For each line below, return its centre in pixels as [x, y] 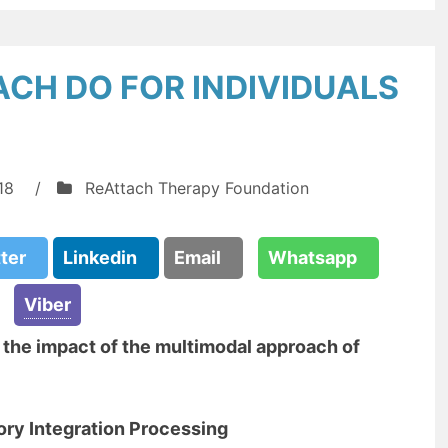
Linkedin [106, 257]
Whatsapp [318, 257]
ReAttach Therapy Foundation [197, 188]
